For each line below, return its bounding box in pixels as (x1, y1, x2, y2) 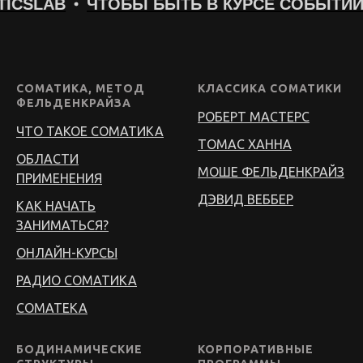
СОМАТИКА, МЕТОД (16, 82, 145, 96)
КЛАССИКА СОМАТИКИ (198, 82, 342, 96)
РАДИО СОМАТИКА (16, 273, 137, 288)
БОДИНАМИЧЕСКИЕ (16, 343, 143, 357)
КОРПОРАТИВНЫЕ (198, 343, 314, 357)
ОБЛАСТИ (16, 152, 79, 167)
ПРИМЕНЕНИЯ (16, 171, 102, 186)
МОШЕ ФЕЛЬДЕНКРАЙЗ (198, 164, 344, 180)
